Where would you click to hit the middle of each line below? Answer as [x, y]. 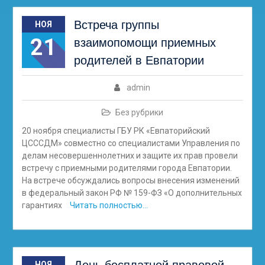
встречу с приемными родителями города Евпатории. [127, 168]
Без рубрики [139, 112]
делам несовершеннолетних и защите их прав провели [130, 156]
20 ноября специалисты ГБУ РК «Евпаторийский [116, 131]
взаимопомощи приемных [145, 43]
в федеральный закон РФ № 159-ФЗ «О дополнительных [132, 193]
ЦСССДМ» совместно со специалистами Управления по [131, 143]
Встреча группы [116, 25]
